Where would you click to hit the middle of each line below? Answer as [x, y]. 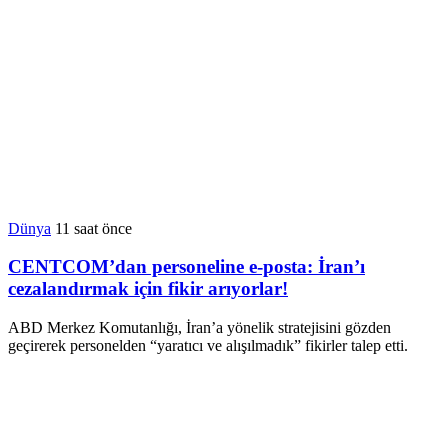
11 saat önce [93, 228]
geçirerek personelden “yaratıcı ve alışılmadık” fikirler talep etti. [208, 346]
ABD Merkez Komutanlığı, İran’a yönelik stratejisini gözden [199, 328]
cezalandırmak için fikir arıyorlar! [148, 289]
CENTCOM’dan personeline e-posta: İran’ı [186, 267]
